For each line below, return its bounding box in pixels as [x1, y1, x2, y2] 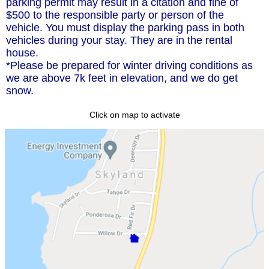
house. [6, 47, 38, 59]
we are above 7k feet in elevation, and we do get [6, 72, 238, 85]
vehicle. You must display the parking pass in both [6, 22, 244, 34]
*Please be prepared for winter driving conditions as [6, 59, 253, 72]
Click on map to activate [89, 110, 180, 120]
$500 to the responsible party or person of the [6, 9, 224, 22]
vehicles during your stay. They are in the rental [6, 34, 232, 47]
